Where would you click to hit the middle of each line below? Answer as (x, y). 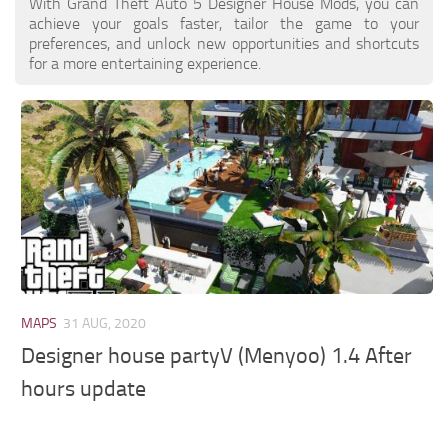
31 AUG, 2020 (105, 323)
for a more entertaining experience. (145, 63)
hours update (84, 389)
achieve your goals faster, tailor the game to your (224, 23)
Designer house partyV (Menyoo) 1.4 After (217, 356)
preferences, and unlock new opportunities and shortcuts (224, 43)
